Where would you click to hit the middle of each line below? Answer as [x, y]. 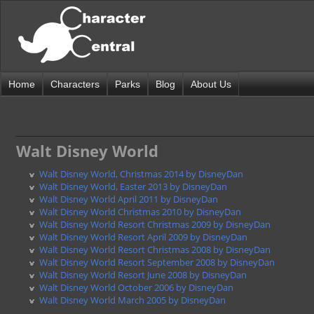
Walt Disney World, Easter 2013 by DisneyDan [134, 186]
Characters [75, 84]
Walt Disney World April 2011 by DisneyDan [129, 199]
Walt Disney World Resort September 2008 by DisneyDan [157, 262]
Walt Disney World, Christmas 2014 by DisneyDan [142, 174]
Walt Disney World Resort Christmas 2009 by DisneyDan [155, 224]
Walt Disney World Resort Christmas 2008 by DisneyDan [155, 250]
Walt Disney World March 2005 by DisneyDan [133, 300]
